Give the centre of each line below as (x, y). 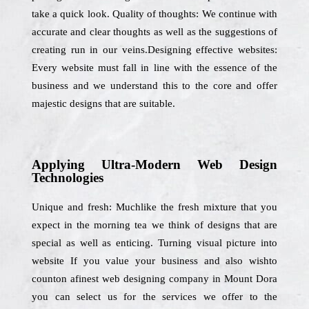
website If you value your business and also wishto (154, 261)
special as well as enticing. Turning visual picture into (154, 243)
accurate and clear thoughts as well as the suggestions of (154, 32)
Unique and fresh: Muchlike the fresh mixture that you (154, 207)
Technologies (68, 178)
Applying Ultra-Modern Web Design (154, 165)
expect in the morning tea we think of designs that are (154, 225)
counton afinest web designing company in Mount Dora (154, 279)
